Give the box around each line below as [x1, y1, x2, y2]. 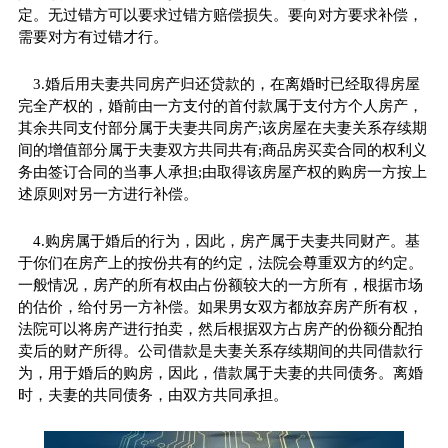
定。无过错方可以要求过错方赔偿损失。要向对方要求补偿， [17, 6, 423, 23]
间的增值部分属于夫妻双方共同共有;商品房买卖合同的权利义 [17, 141, 427, 158]
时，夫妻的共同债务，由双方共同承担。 [17, 386, 288, 403]
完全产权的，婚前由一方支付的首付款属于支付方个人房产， [17, 97, 423, 114]
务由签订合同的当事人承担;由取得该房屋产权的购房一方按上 [17, 163, 427, 180]
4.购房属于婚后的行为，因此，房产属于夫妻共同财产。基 [32, 232, 420, 249]
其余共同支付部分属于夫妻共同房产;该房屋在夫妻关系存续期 [17, 119, 427, 136]
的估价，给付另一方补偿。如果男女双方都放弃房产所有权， [17, 298, 423, 315]
